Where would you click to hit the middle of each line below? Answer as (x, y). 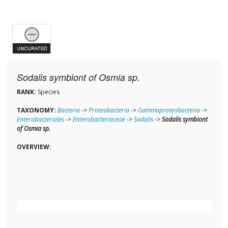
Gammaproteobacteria (169, 110)
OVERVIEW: (34, 147)
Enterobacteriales (40, 120)
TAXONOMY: (36, 110)
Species (48, 92)
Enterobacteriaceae (99, 120)
